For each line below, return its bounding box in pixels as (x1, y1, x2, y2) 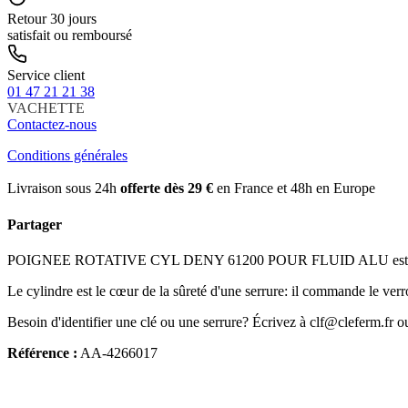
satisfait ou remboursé (7, 27, 132, 44)
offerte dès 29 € (120, 180, 213, 197)
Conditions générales (7, 148, 127, 164)
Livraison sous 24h (7, 180, 120, 197)
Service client (7, 67, 85, 84)
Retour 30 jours (7, 11, 97, 27)
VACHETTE (7, 100, 85, 117)
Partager (7, 216, 62, 232)
